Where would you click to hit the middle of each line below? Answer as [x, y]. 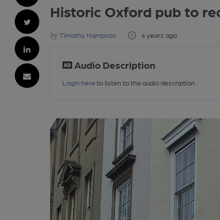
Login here [79, 83]
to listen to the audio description [145, 83]
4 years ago [160, 35]
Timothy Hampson [88, 35]
